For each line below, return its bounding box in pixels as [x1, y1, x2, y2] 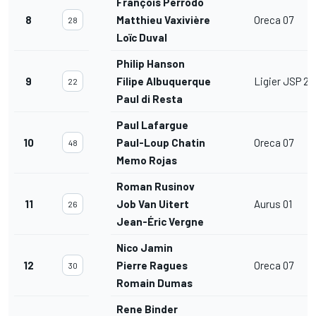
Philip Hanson [116, 57, 185, 71]
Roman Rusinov [116, 180, 195, 193]
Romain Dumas [116, 276, 193, 290]
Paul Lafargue [116, 119, 188, 132]
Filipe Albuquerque [116, 75, 211, 88]
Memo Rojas [116, 154, 177, 167]
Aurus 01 [254, 197, 292, 211]
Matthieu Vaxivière [116, 13, 210, 27]
